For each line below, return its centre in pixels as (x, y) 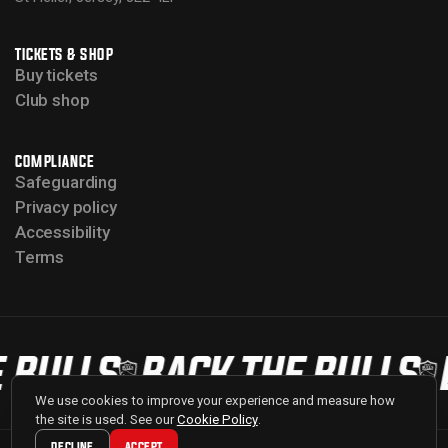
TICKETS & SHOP (64, 55)
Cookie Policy (217, 419)
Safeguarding (66, 181)
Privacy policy (66, 206)
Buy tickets (57, 75)
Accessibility (62, 231)
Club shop (52, 100)
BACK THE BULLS (270, 373)
